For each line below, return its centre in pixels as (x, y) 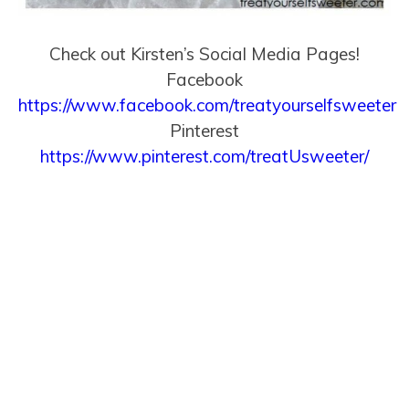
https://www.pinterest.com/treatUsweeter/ (204, 157)
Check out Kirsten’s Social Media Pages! (204, 54)
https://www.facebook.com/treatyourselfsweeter (207, 105)
